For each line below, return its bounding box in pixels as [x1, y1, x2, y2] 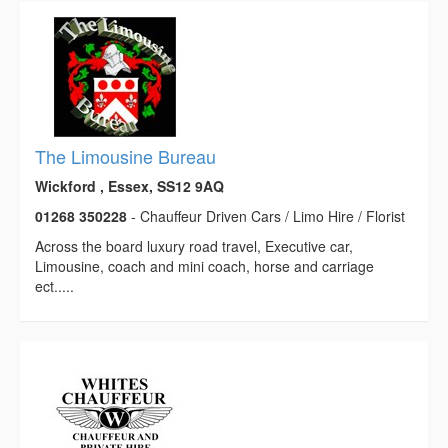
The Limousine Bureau [35, 143, 216, 170]
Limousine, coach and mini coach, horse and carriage [35, 256, 374, 277]
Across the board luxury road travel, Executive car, [35, 236, 353, 257]
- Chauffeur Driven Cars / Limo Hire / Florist [127, 206, 405, 227]
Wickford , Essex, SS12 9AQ [35, 176, 224, 197]
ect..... [35, 276, 74, 297]
